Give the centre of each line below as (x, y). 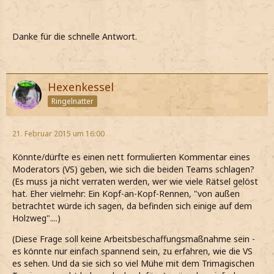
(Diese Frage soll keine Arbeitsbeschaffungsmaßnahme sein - (134, 239)
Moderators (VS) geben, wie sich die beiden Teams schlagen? (133, 169)
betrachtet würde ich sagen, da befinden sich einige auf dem (132, 206)
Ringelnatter (72, 102)
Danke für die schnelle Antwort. (75, 37)
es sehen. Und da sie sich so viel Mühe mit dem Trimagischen (133, 264)
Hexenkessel (81, 87)
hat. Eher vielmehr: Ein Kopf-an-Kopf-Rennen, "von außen (126, 194)
